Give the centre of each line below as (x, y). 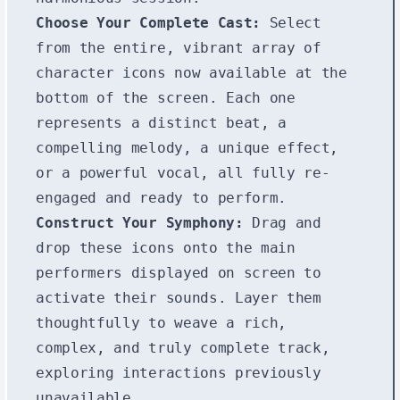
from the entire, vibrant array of (179, 47)
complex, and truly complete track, (183, 347)
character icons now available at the (192, 72)
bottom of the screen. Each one (166, 97)
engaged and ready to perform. (161, 197)
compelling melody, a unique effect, (187, 147)
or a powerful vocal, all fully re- (183, 172)
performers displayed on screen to (179, 272)
